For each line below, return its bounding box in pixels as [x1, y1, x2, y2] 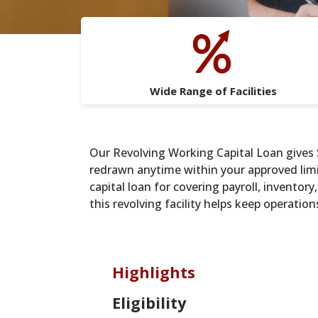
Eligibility [112, 292, 186, 314]
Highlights [112, 262, 195, 283]
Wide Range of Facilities [149, 84, 277, 98]
